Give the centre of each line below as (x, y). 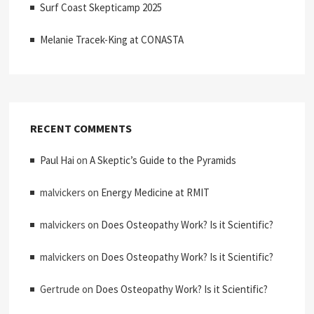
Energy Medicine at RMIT (156, 192)
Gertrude (60, 289)
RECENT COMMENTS (81, 128)
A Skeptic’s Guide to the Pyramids (163, 160)
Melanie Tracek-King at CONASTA (112, 39)
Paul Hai (57, 160)
